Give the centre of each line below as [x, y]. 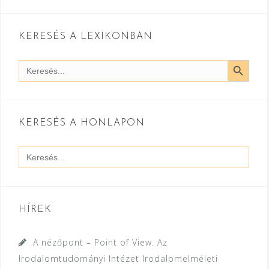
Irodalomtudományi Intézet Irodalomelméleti [118, 258]
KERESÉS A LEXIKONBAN [86, 37]
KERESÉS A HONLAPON [82, 123]
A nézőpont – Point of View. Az [100, 242]
